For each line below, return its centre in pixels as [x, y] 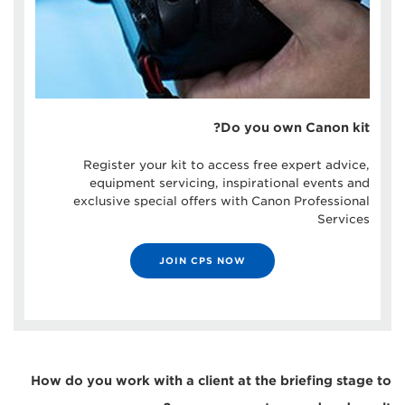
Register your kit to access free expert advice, [226, 165]
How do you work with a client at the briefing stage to [211, 380]
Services [344, 219]
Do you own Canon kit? [295, 127]
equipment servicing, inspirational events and [230, 183]
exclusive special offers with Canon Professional [221, 201]
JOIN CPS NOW [202, 260]
